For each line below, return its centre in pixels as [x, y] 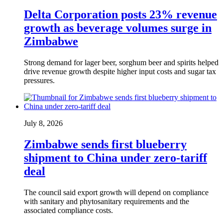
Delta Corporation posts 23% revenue [120, 15]
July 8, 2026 [43, 123]
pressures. [39, 80]
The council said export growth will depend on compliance [116, 192]
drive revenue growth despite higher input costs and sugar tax [120, 71]
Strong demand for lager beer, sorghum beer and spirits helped [121, 62]
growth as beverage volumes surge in [118, 28]
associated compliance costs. [68, 210]
